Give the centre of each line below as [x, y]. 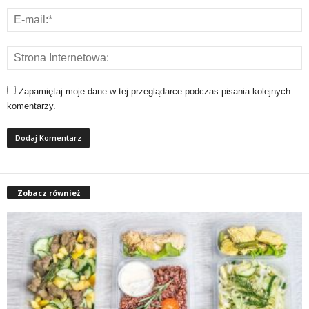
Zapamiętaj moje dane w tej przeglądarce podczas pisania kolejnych [154, 91]
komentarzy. [31, 106]
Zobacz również [49, 192]
